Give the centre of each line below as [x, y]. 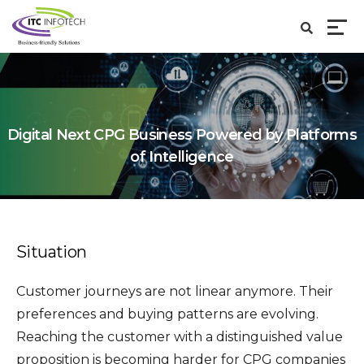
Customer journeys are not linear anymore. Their [175, 291]
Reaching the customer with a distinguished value [180, 337]
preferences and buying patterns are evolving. [167, 314]
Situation [52, 252]
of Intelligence [182, 157]
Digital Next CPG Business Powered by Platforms [182, 135]
